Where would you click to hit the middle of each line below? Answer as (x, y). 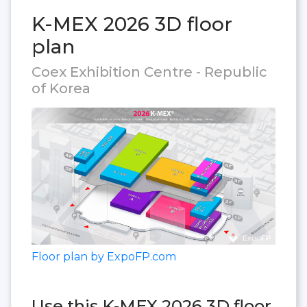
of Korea (61, 88)
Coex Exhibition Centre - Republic (149, 72)
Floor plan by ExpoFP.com (104, 257)
